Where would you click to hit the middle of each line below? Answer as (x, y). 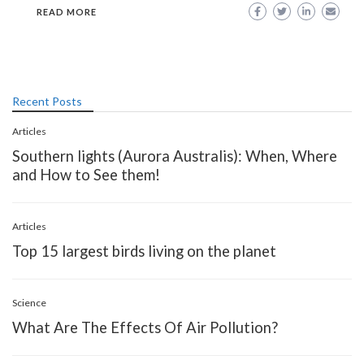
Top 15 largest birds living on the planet (144, 251)
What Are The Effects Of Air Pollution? (145, 327)
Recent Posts (47, 101)
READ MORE (67, 11)
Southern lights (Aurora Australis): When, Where (175, 156)
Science (29, 302)
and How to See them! (86, 174)
